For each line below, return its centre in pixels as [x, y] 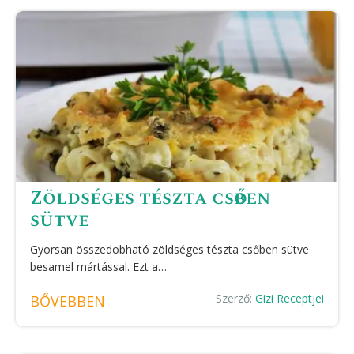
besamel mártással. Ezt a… [98, 267]
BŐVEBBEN [68, 301]
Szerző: [235, 298]
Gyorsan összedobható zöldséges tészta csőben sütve [169, 249]
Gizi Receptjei [290, 298]
